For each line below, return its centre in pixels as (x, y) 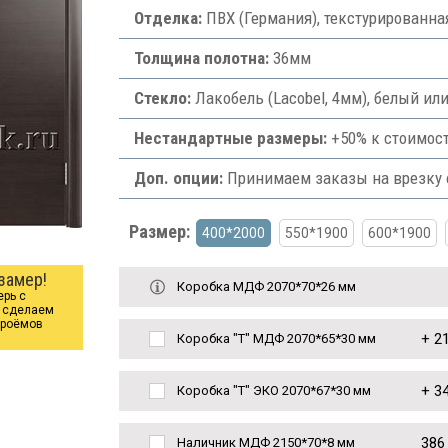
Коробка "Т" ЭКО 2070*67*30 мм (273, 390)
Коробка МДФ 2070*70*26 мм (266, 286)
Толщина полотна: (201, 58)
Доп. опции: (178, 178)
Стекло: (162, 98)
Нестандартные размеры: (230, 138)
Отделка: (167, 18)
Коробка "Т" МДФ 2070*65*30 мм (276, 338)
